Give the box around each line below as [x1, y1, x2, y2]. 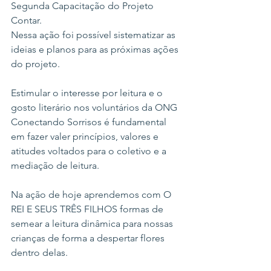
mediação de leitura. [11, 160, 102, 171]
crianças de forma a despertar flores [11, 232, 167, 244]
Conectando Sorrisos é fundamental [11, 116, 169, 128]
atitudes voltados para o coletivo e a [11, 145, 169, 157]
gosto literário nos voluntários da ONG [11, 102, 180, 113]
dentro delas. [11, 247, 70, 258]
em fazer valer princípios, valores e [11, 131, 161, 142]
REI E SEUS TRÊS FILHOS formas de [11, 203, 166, 215]
